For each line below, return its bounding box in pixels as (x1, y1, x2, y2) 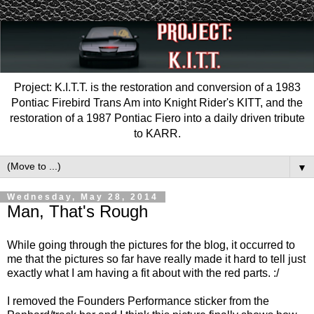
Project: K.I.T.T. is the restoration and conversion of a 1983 (13, 81, 301, 93)
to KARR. (133, 127, 181, 139)
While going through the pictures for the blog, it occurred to (7, 238, 295, 251)
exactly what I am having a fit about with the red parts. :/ (7, 266, 279, 279)
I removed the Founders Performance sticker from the (7, 294, 269, 307)
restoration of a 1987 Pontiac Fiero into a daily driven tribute (9, 111, 305, 124)
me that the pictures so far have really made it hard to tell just (7, 252, 306, 265)
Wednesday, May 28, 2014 (7, 191, 158, 202)
